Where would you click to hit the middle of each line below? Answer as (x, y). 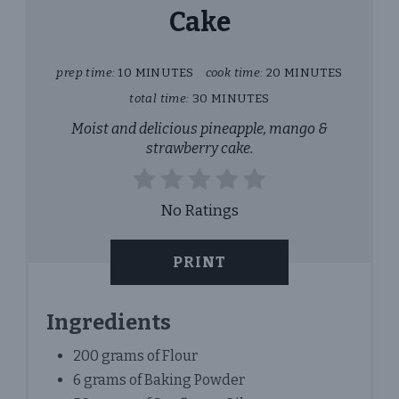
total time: (159, 98)
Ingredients (109, 322)
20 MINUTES (304, 72)
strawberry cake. (199, 148)
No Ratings (199, 210)
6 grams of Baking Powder (159, 379)
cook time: (234, 72)
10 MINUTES (156, 72)
